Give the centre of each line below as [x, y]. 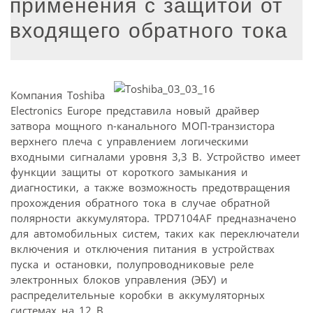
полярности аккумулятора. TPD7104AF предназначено [153, 218]
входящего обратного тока [149, 30]
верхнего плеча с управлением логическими [130, 141]
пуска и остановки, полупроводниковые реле [132, 264]
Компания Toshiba [58, 95]
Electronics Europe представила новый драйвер [135, 110]
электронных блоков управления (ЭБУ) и [119, 279]
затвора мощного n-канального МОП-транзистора [143, 125]
